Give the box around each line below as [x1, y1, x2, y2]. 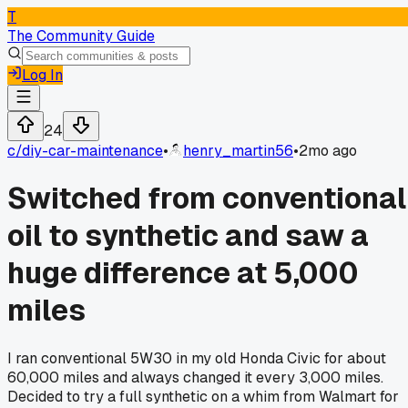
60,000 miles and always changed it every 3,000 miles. [7, 367, 383, 387]
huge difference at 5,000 [7, 254, 359, 292]
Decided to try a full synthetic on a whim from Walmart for [7, 386, 399, 406]
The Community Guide [7, 26, 155, 46]
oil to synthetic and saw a [7, 217, 369, 255]
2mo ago [299, 141, 357, 160]
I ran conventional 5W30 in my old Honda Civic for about [7, 348, 386, 368]
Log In [22, 66, 63, 85]
